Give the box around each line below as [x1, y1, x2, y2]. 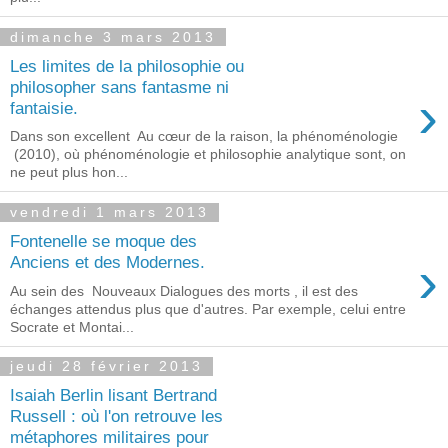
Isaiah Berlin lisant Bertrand [10, 385, 217, 406]
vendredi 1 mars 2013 [10, 204, 209, 221]
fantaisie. [10, 97, 78, 118]
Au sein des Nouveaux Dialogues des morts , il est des [10, 282, 358, 299]
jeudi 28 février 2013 [10, 358, 203, 375]
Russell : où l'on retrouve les [10, 406, 223, 427]
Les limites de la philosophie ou [10, 55, 244, 76]
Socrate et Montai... [10, 318, 134, 335]
